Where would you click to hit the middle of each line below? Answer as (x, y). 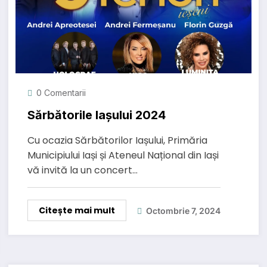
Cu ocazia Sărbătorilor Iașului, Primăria (117, 141)
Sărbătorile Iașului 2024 (96, 115)
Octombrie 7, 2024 (183, 210)
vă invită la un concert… (82, 170)
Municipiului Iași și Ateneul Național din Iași (123, 156)
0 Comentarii (61, 93)
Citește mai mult (77, 211)
